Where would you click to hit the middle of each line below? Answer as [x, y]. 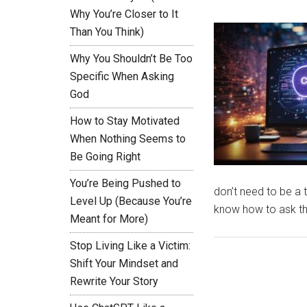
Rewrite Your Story [114, 281]
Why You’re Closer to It [124, 14]
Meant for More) [109, 219]
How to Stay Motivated [125, 121]
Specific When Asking [122, 76]
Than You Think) [107, 32]
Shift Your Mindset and [124, 263]
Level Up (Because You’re [131, 201]
